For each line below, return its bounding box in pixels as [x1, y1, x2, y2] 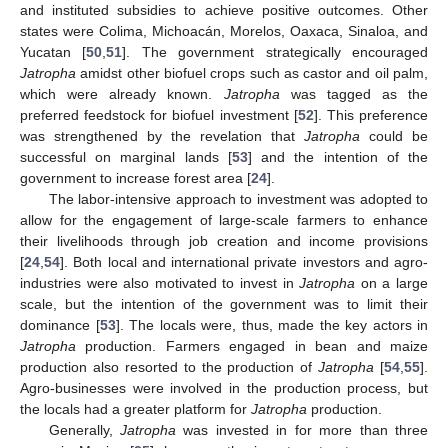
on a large [355, 274, 429, 291]
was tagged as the [279, 85, 428, 102]
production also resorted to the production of [20, 358, 319, 375]
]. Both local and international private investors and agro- [60, 253, 428, 270]
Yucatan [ [20, 43, 87, 60]
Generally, [48, 421, 121, 438]
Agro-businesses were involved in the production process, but [20, 379, 428, 396]
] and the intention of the [247, 148, 429, 165]
